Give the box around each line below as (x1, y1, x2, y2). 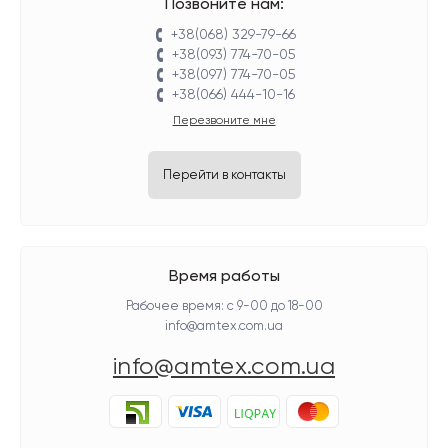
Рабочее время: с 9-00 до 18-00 (125, 300, 323, 313)
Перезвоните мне (172, 115, 276, 127)
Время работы (168, 269, 280, 285)
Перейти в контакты (162, 169, 286, 182)
